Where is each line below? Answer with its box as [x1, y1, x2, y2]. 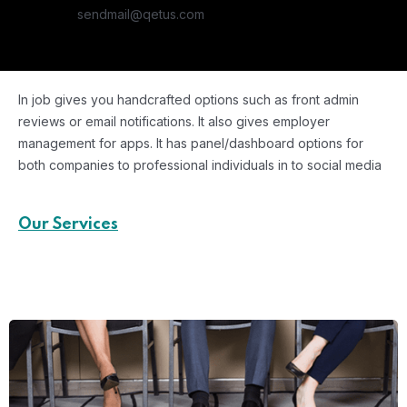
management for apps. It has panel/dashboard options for [18, 135, 363, 151]
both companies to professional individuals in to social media [18, 157, 382, 173]
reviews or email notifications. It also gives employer [18, 114, 330, 129]
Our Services [18, 216, 118, 233]
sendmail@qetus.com [77, 6, 204, 22]
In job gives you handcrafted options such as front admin [18, 92, 359, 107]
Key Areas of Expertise [18, 248, 374, 281]
